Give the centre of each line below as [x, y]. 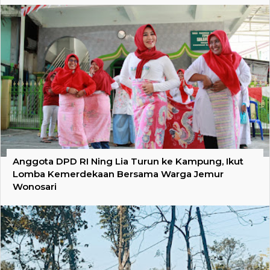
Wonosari [35, 186]
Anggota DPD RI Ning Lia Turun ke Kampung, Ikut [128, 161]
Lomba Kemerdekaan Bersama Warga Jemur [118, 174]
